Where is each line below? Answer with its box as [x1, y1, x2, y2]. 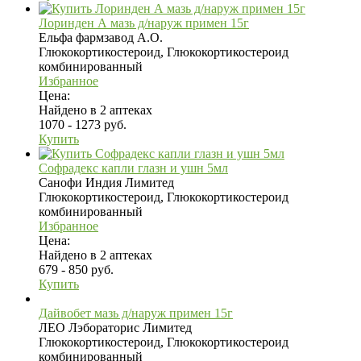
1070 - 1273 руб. [39, 117, 127, 131]
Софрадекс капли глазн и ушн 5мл [39, 160, 228, 175]
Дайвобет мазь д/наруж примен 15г [39, 305, 233, 320]
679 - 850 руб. [39, 262, 114, 276]
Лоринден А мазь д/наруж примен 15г [39, 15, 249, 30]
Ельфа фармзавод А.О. [39, 30, 163, 44]
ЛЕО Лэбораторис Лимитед [39, 320, 192, 334]
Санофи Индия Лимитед [39, 175, 174, 189]
